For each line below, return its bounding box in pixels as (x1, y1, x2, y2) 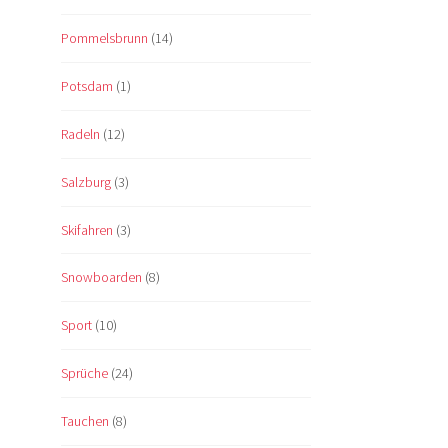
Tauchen (61, 412, 109, 431)
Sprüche (61, 364, 108, 383)
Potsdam (61, 76, 113, 95)
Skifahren (61, 220, 113, 239)
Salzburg (61, 172, 111, 191)
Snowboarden (61, 268, 142, 287)
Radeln (61, 124, 100, 143)
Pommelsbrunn (61, 28, 148, 47)
